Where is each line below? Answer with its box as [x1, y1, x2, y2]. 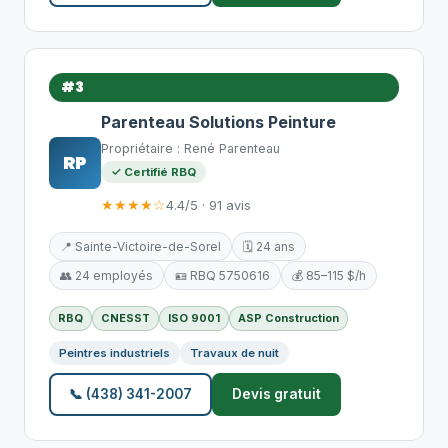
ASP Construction [238, 311, 339, 325]
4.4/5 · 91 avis [166, 197, 251, 213]
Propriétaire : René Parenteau [101, 141, 280, 156]
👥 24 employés [60, 268, 153, 283]
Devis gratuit [232, 386, 321, 402]
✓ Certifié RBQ [111, 165, 196, 179]
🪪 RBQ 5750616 [175, 268, 270, 283]
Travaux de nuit [190, 346, 279, 360]
